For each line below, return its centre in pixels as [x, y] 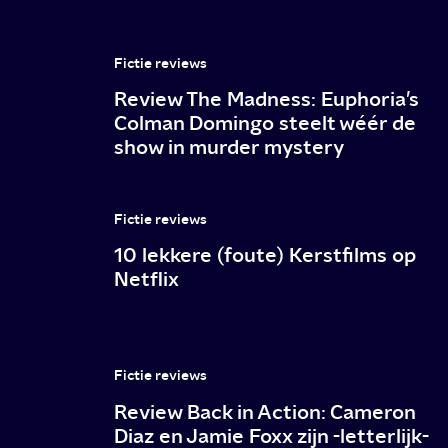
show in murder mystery [229, 147]
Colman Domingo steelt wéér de [265, 123]
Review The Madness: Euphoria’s [267, 99]
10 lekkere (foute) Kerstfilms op [265, 255]
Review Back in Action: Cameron [265, 411]
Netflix [147, 279]
